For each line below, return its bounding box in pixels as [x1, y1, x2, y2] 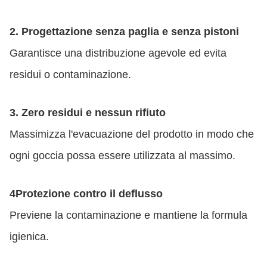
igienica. [10, 231, 49, 243]
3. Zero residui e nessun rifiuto [10, 107, 166, 119]
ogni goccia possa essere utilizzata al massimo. [10, 150, 235, 162]
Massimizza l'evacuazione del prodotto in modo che [10, 128, 254, 140]
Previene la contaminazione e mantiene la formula [10, 209, 247, 221]
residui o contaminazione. [10, 69, 131, 80]
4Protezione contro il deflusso [10, 188, 163, 200]
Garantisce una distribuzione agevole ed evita [10, 47, 226, 59]
